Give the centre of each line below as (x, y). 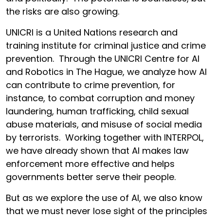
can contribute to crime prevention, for (91, 85)
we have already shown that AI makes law (97, 151)
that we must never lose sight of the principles (107, 211)
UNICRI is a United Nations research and (92, 32)
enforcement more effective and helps (90, 164)
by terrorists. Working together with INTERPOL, (105, 137)
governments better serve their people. (91, 177)
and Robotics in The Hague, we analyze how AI (106, 72)
